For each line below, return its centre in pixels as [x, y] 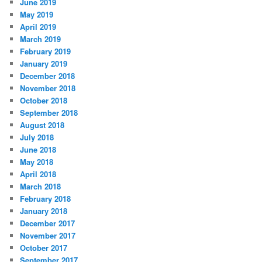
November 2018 [48, 88]
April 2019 [38, 26]
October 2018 [44, 100]
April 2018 [38, 174]
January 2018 [44, 211]
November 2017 [48, 235]
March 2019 [41, 39]
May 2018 [37, 161]
